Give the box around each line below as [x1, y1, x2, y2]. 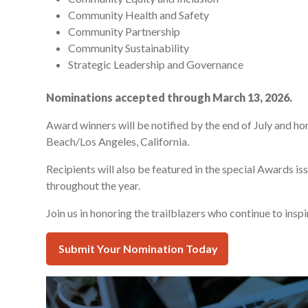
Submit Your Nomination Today [56, 242, 218, 256]
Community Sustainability [68, 41, 189, 54]
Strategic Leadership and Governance [68, 57, 243, 71]
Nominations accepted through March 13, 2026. [46, 90, 292, 104]
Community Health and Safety [68, 8, 209, 21]
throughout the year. [46, 178, 142, 192]
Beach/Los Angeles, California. [46, 134, 191, 148]
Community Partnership [68, 24, 180, 38]
